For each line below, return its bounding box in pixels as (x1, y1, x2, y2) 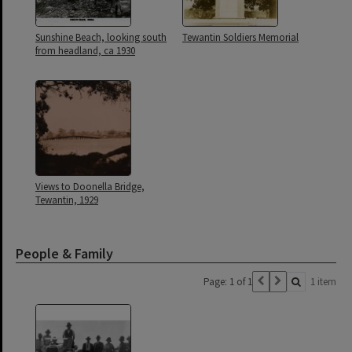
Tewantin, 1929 (35, 193, 98, 207)
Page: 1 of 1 (203, 275, 252, 288)
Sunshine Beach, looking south (35, 31, 167, 44)
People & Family (16, 244, 113, 262)
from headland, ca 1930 (35, 44, 135, 57)
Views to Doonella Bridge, (35, 180, 145, 193)
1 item (310, 275, 336, 288)
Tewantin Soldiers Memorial (182, 31, 299, 44)
